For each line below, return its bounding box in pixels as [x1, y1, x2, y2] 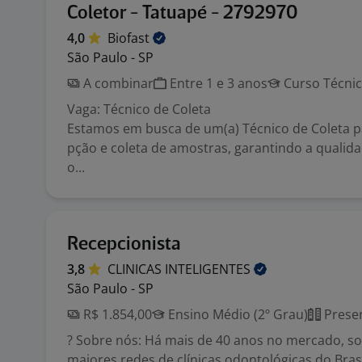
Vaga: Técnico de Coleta [67, 100, 211, 118]
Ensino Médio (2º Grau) [165, 305, 308, 323]
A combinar [80, 74, 154, 92]
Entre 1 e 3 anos [166, 74, 267, 92]
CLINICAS [107, 260, 165, 278]
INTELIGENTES [165, 260, 254, 278]
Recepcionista [67, 235, 181, 254]
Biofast [107, 29, 153, 47]
